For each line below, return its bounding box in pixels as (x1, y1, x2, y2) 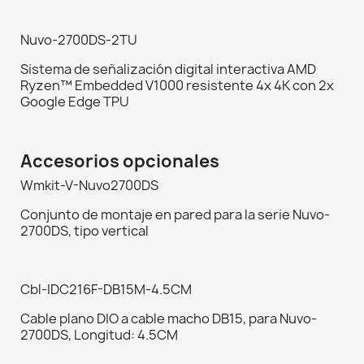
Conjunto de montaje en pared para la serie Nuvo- (20, 206, 330, 224)
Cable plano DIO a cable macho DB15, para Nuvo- (20, 310, 317, 328)
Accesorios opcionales (20, 149, 219, 174)
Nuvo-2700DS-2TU (20, 31, 137, 50)
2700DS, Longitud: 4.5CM (20, 326, 178, 344)
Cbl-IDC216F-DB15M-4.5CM (20, 280, 192, 299)
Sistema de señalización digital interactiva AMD (20, 60, 316, 79)
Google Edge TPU (20, 93, 129, 111)
